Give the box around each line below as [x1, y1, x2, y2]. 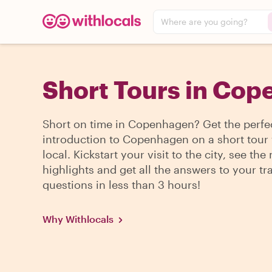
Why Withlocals [42, 213, 114, 225]
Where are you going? [161, 16, 248, 27]
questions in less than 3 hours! [42, 178, 200, 191]
